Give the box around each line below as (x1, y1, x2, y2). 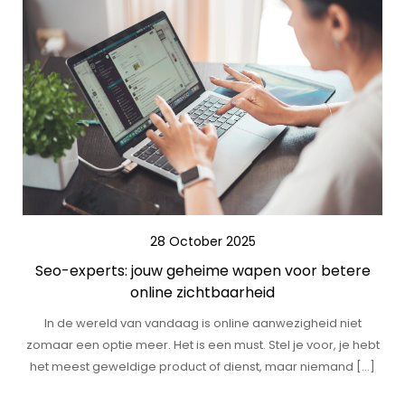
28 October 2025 (149, 232, 256, 250)
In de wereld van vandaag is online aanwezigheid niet (43, 315, 362, 332)
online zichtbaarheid (130, 282, 275, 303)
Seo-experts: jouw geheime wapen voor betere (34, 260, 371, 281)
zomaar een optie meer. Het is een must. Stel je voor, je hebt (25, 336, 380, 353)
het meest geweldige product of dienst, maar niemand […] (30, 358, 375, 375)
